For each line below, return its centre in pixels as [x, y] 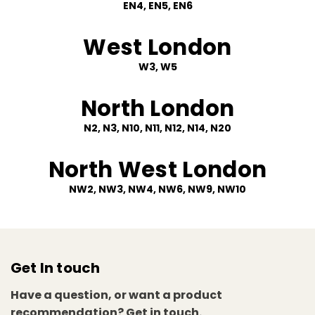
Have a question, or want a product [116, 295]
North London [157, 108]
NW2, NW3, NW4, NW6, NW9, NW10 [157, 189]
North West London [157, 169]
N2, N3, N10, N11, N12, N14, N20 [157, 128]
